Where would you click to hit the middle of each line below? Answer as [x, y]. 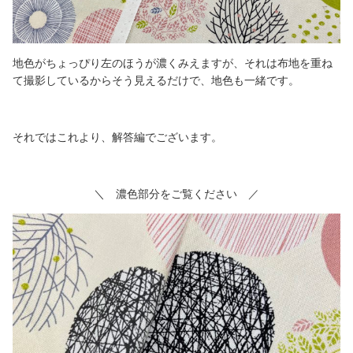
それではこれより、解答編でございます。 [117, 137]
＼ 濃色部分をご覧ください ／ [176, 193]
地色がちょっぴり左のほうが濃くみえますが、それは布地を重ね [173, 63]
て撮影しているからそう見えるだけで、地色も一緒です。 [156, 80]
